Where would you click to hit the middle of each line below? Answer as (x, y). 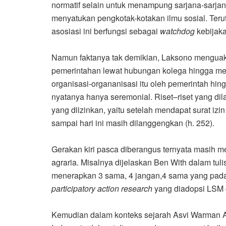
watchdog (176, 31)
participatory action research (102, 189)
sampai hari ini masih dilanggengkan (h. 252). (133, 123)
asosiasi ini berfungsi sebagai (105, 31)
